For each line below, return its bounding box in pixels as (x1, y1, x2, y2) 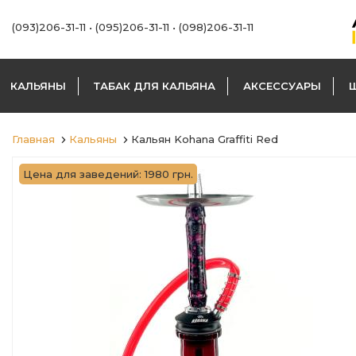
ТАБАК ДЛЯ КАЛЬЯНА (94, 79, 215, 92)
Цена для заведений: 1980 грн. (23, 168, 193, 180)
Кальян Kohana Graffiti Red (131, 133, 278, 145)
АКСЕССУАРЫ (243, 79, 321, 92)
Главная (12, 133, 55, 145)
